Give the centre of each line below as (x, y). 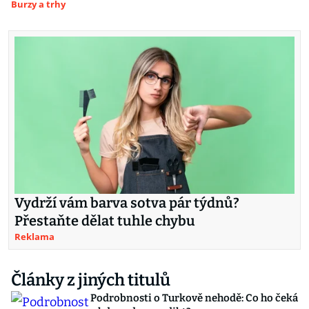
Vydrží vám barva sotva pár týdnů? (127, 203)
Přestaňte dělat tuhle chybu (105, 221)
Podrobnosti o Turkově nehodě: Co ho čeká (194, 298)
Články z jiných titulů (91, 280)
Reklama (34, 237)
